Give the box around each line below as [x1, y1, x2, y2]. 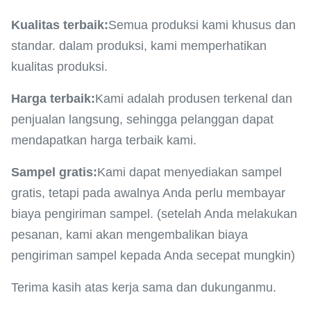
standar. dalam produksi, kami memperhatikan [11, 39, 267, 53]
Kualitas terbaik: [11, 18, 108, 32]
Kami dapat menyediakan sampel [97, 165, 282, 179]
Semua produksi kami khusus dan [108, 18, 296, 32]
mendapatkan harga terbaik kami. [11, 133, 196, 147]
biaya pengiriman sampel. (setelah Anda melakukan [11, 207, 297, 221]
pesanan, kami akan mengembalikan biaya [11, 228, 248, 242]
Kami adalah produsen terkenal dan [95, 92, 292, 106]
